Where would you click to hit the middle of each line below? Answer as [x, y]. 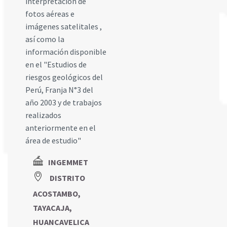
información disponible [66, 52]
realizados [43, 115]
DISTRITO [67, 178]
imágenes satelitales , [64, 26]
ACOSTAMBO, [57, 194]
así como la [45, 39]
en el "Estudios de [56, 64]
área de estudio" [53, 140]
